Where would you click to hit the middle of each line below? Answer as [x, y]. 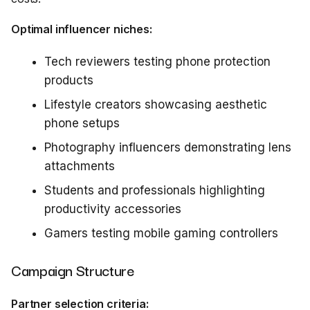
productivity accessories [113, 209]
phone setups [82, 123]
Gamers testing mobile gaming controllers [161, 233]
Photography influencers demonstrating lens [168, 147]
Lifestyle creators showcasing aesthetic [156, 104]
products [69, 80]
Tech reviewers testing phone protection [157, 62]
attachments [80, 166]
